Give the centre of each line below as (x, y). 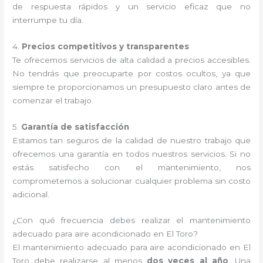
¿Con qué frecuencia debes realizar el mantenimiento (131, 220)
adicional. (31, 194)
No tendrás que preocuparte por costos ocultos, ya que (131, 73)
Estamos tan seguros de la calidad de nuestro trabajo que (131, 140)
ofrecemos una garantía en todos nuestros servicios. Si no (131, 154)
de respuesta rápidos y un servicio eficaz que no (131, 6)
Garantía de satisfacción (75, 127)
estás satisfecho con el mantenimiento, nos (131, 167)
